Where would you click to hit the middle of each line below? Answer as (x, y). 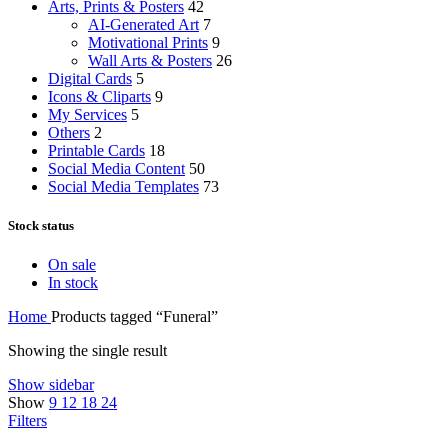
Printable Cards (96, 150)
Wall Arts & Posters (150, 60)
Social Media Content (116, 168)
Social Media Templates (123, 186)
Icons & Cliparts (99, 96)
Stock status (41, 226)
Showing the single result (87, 351)
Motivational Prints (148, 42)
